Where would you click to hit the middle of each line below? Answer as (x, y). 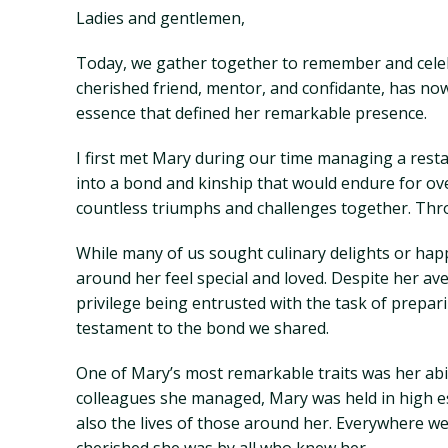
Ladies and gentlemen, (160, 18)
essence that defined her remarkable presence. (251, 113)
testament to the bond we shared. (202, 328)
